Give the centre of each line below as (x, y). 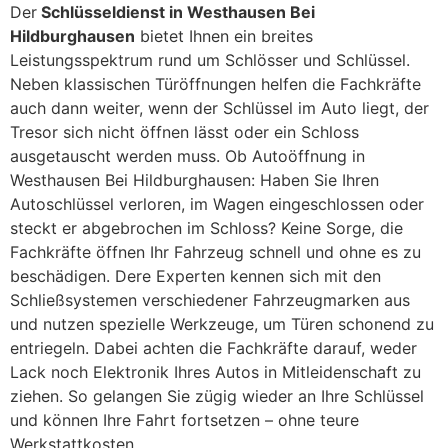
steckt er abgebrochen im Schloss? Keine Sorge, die (206, 228)
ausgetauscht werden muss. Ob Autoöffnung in (187, 156)
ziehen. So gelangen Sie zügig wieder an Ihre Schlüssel (217, 396)
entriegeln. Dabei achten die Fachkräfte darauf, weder (213, 348)
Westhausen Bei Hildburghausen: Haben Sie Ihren (194, 180)
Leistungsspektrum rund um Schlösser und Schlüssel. (210, 60)
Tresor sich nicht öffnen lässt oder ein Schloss (184, 132)
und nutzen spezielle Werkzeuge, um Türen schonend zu (222, 324)
